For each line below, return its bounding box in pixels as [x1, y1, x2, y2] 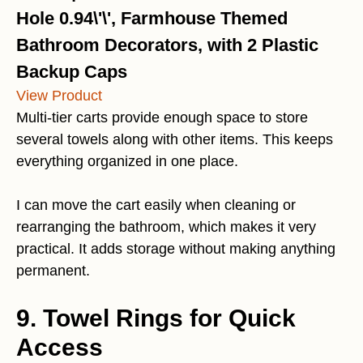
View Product [16, 87, 102, 104]
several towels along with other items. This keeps [16, 130, 333, 147]
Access [16, 333, 103, 361]
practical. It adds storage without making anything [16, 240, 335, 257]
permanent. [16, 262, 90, 279]
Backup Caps [16, 61, 127, 82]
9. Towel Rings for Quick [16, 304, 296, 331]
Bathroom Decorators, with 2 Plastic [16, 34, 318, 55]
